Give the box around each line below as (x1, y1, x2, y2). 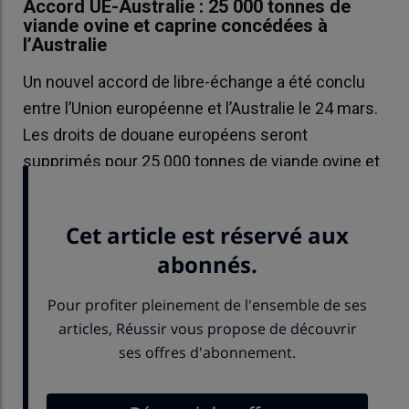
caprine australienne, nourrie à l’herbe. (23, 178, 295, 198)
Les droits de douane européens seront (23, 125, 308, 145)
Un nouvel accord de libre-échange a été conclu (23, 72, 365, 92)
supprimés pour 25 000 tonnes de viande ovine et (23, 152, 380, 172)
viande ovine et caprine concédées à (23, 15, 328, 37)
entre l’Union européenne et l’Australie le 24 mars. (23, 99, 378, 119)
